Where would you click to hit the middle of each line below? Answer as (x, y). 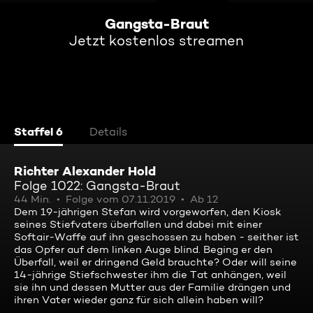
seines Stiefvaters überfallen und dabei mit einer (138, 224)
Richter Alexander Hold (85, 171)
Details (108, 132)
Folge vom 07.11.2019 (121, 199)
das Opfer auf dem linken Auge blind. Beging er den (143, 249)
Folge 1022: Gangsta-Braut (97, 185)
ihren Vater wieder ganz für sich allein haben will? (139, 300)
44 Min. (32, 199)
